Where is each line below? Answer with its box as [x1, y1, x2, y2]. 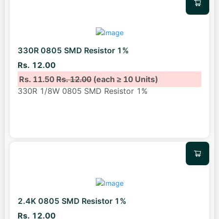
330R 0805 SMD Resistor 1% [18, 45, 129, 56]
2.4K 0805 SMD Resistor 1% [18, 196, 127, 206]
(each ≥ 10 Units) [91, 74, 158, 84]
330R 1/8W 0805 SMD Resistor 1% [18, 86, 148, 96]
